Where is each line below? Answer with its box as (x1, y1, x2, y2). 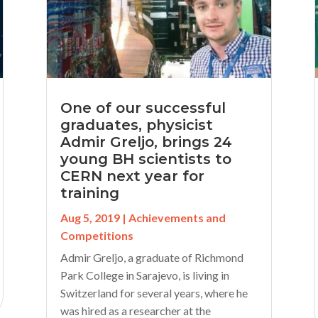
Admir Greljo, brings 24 (60, 133, 232, 150)
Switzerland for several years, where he (60, 285, 248, 300)
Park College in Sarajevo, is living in (60, 268, 229, 282)
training (60, 184, 119, 202)
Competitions (60, 228, 133, 242)
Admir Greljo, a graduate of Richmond (60, 250, 243, 264)
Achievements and (128, 210, 226, 224)
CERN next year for (60, 167, 204, 185)
